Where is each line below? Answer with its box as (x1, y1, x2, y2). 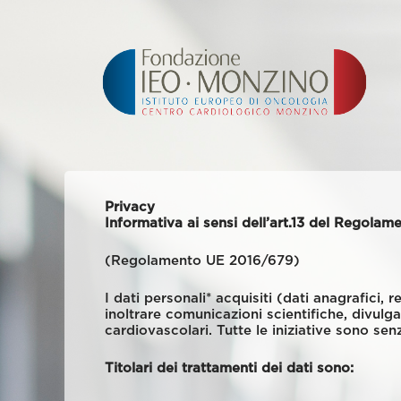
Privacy (105, 200, 155, 214)
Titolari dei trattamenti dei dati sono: (105, 362, 354, 375)
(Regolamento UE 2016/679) (105, 254, 300, 268)
